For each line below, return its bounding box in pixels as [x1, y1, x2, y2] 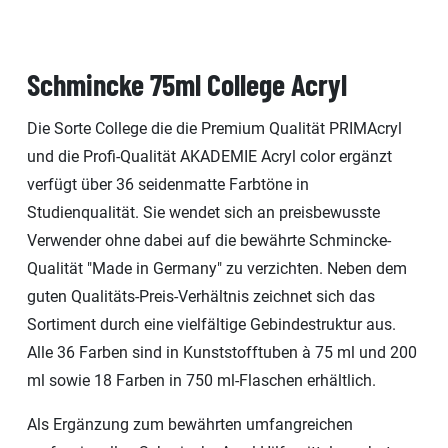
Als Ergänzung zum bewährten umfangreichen [27, 414, 353, 434]
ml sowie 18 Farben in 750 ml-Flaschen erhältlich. [27, 370, 376, 390]
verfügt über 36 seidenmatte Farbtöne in [27, 174, 309, 194]
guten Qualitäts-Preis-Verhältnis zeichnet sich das [27, 286, 375, 306]
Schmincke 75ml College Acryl [27, 65, 347, 102]
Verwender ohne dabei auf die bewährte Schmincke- [27, 230, 391, 250]
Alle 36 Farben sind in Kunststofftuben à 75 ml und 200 [27, 342, 417, 362]
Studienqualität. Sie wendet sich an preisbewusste [27, 202, 380, 222]
